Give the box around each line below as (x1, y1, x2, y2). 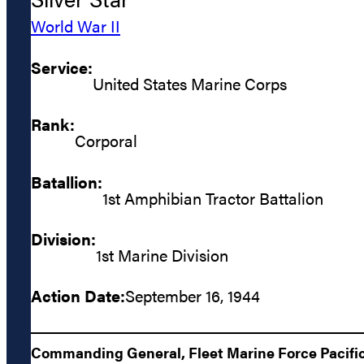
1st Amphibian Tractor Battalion (102, 185, 323, 210)
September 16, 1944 (125, 284, 260, 308)
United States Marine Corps (93, 71, 287, 95)
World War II (31, 14, 120, 38)
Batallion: (31, 169, 102, 193)
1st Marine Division (96, 243, 228, 267)
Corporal (75, 128, 137, 153)
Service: (31, 54, 93, 79)
